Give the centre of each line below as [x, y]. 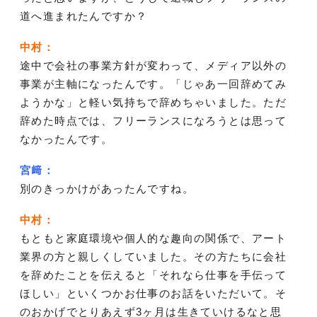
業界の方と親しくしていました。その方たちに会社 [154, 257]
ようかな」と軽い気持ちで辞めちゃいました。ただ [154, 103]
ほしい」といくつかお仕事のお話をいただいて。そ [154, 294]
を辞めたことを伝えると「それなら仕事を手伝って [154, 275]
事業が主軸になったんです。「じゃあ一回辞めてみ [154, 84]
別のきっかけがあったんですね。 [107, 189]
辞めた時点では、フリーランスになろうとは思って [154, 121]
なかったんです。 [67, 139]
